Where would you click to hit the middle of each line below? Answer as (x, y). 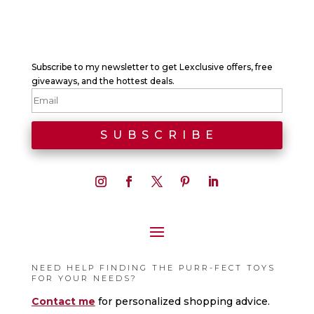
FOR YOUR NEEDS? (84, 278)
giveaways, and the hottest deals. (103, 81)
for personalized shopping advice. (184, 301)
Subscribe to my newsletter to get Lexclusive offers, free (152, 67)
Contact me (63, 301)
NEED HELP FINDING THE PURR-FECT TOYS (153, 267)
